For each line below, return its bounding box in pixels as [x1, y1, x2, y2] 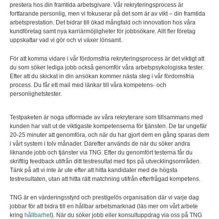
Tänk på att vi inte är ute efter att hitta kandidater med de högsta [10, 167, 177, 174]
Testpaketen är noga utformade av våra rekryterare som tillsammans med [10, 114, 203, 121]
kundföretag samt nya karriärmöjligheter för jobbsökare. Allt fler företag [10, 28, 196, 35]
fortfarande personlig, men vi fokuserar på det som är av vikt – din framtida [10, 10, 205, 18]
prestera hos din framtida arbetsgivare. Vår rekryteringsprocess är [10, 1, 183, 9]
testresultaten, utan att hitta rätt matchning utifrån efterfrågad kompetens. [10, 175, 200, 183]
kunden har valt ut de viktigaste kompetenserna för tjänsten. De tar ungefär [10, 123, 207, 130]
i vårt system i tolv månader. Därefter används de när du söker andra [10, 140, 190, 148]
